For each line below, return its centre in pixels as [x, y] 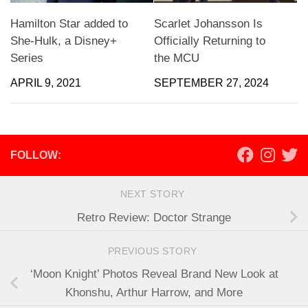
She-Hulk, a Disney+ [64, 41]
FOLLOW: [36, 155]
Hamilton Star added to [69, 23]
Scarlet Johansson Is [208, 23]
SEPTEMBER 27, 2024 [211, 82]
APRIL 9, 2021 [46, 82]
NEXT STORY [154, 195]
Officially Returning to [210, 41]
